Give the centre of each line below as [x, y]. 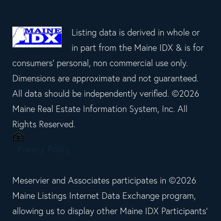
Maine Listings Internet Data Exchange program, [104, 196]
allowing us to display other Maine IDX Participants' [110, 211]
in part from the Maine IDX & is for [138, 48]
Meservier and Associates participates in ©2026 [104, 181]
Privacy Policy [44, 149]
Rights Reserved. [44, 124]
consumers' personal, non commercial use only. [100, 63]
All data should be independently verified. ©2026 [106, 94]
